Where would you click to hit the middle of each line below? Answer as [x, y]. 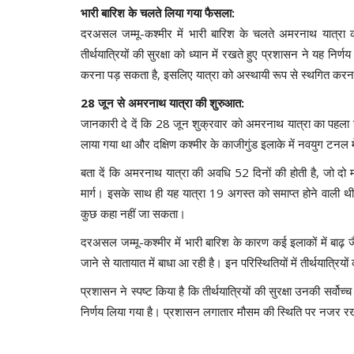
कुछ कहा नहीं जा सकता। [133, 213]
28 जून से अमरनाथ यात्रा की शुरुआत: [162, 102]
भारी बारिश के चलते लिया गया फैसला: [158, 12]
